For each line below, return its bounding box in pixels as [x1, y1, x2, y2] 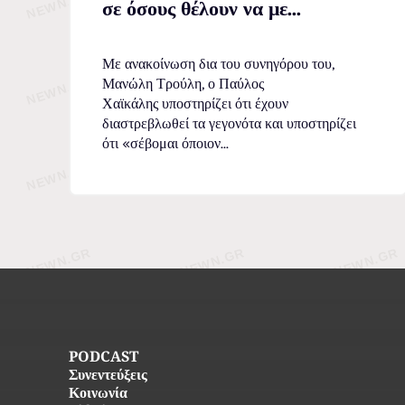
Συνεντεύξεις [69, 364, 147, 390]
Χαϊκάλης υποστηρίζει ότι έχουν [102, 95, 288, 113]
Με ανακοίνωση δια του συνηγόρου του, [102, 55, 334, 73]
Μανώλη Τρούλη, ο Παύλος [102, 75, 264, 93]
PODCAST [69, 346, 138, 372]
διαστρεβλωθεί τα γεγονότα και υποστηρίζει [102, 115, 356, 133]
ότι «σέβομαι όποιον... [102, 135, 229, 153]
